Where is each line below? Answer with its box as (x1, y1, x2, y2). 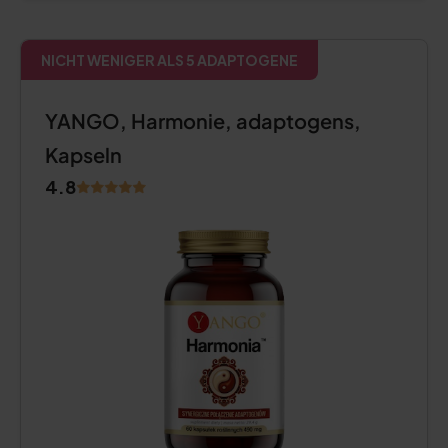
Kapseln (45, 142, 122, 167)
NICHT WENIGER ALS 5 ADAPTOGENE (41, 51, 298, 69)
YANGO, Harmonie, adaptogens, (45, 108, 361, 133)
